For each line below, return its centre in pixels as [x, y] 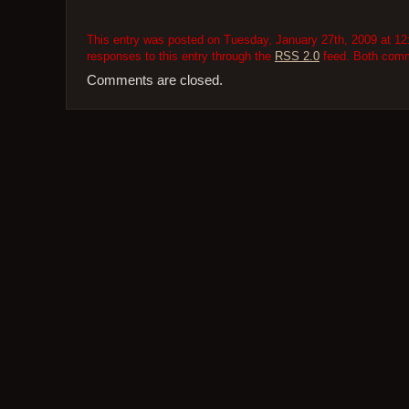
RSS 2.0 [297, 57]
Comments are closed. [154, 80]
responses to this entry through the [180, 57]
